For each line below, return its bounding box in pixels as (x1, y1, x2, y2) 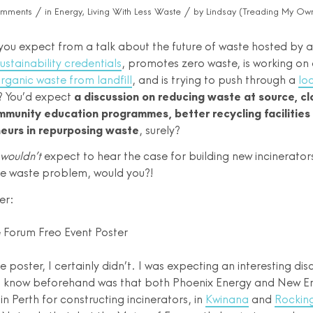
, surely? (139, 122, 180, 137)
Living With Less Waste (87, 6, 181, 17)
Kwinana (205, 291, 249, 306)
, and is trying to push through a (132, 72, 298, 87)
